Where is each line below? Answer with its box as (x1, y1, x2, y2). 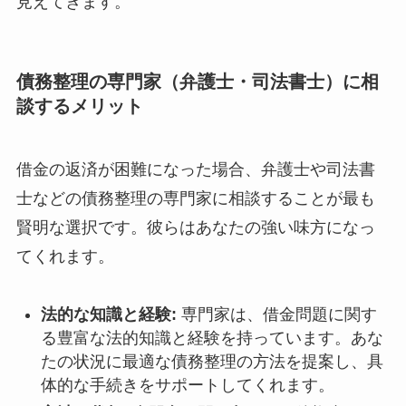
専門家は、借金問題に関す (176, 305, 377, 324)
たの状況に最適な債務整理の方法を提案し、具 (40, 353, 383, 372)
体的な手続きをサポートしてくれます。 (40, 376, 334, 395)
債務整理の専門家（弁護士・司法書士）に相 (15, 72, 379, 92)
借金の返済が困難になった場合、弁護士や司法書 (15, 159, 375, 179)
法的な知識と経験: (40, 305, 177, 324)
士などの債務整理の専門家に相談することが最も (15, 188, 375, 208)
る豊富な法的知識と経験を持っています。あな (40, 329, 383, 348)
